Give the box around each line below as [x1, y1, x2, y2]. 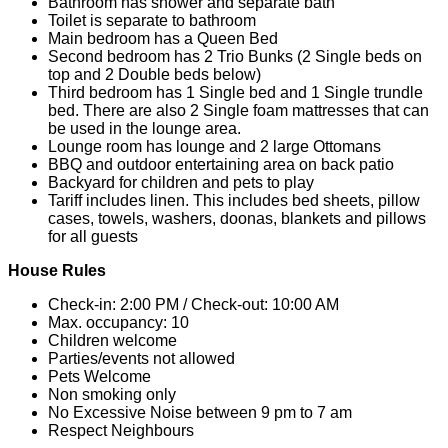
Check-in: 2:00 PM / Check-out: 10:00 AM [48, 296, 339, 314]
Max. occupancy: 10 [48, 314, 189, 332]
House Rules [8, 262, 106, 280]
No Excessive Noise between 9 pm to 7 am [48, 404, 352, 422]
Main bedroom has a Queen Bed [48, 30, 278, 48]
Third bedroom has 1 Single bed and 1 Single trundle [48, 84, 423, 102]
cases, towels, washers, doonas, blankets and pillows [48, 210, 426, 228]
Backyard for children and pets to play [48, 174, 314, 192]
